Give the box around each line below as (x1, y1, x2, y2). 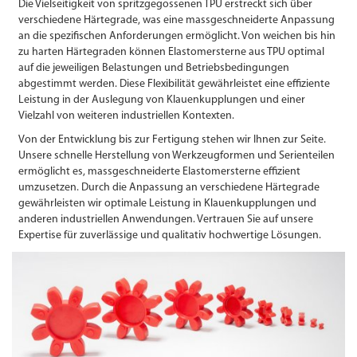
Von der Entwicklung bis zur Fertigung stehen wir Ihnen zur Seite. (18, 134, 326, 147)
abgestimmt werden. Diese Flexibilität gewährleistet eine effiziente (18, 78, 330, 91)
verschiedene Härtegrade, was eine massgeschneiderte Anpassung (18, 14, 335, 27)
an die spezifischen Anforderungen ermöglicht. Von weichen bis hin (18, 30, 335, 43)
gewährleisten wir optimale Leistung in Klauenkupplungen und (18, 198, 316, 210)
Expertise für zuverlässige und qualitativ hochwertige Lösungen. (18, 229, 321, 242)
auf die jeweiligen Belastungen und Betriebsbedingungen (18, 62, 289, 75)
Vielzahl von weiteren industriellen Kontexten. (18, 110, 234, 123)
